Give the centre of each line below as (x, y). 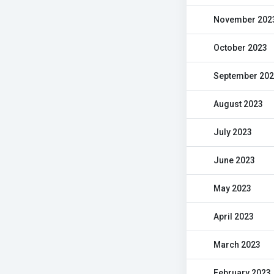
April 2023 (234, 217)
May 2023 (232, 188)
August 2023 (238, 104)
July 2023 (233, 132)
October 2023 (240, 48)
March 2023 (237, 245)
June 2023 (234, 160)
